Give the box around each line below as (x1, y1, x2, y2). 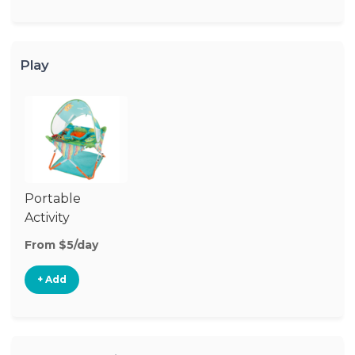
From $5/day (25, 238, 98, 252)
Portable (25, 191, 81, 206)
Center (25, 229, 69, 244)
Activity (25, 210, 70, 225)
